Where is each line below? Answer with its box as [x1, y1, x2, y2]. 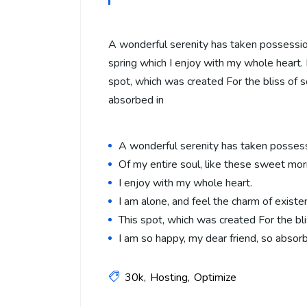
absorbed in [108, 92, 164, 108]
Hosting [150, 269, 188, 285]
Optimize [194, 269, 236, 285]
